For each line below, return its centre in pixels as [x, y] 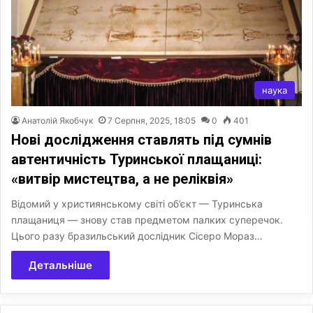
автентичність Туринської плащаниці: [137, 159]
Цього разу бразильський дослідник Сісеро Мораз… [137, 235]
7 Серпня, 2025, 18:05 [152, 120]
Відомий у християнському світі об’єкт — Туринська [137, 203]
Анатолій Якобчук [57, 120]
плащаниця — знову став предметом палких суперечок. [147, 219]
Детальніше [60, 265]
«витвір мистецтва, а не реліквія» [122, 179]
